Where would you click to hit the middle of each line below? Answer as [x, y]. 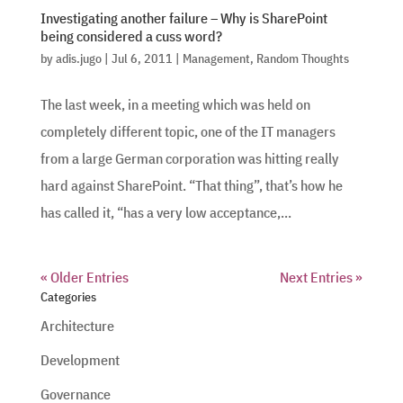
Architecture [77, 325]
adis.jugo [78, 58]
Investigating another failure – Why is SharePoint [184, 18]
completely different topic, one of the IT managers [188, 131]
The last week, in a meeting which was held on [175, 104]
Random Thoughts [302, 58]
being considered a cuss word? [131, 36]
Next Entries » [322, 277]
